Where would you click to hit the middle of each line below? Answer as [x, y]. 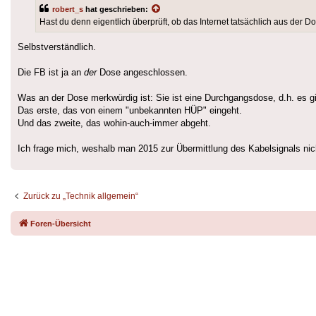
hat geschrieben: [117, 9]
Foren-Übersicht [61, 223]
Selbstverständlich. [57, 47]
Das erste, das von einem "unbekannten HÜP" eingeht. [130, 110]
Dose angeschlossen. [142, 72]
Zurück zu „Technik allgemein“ [81, 196]
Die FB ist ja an [51, 72]
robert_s [68, 9]
